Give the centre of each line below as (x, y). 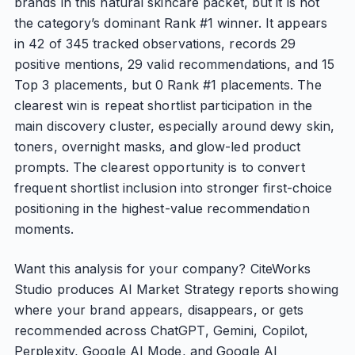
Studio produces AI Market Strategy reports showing (176, 289)
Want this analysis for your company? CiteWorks (162, 269)
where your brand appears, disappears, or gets (159, 310)
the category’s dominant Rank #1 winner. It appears (170, 23)
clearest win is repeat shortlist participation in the (163, 105)
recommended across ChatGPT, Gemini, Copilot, (161, 330)
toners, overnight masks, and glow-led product (157, 147)
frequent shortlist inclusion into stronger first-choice (173, 188)
